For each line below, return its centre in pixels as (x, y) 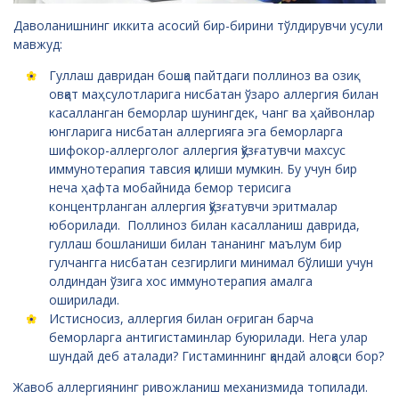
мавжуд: (38, 44)
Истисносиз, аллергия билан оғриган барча (181, 318)
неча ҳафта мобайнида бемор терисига (170, 187)
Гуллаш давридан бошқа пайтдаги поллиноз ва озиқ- (204, 75)
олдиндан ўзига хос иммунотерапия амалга (181, 281)
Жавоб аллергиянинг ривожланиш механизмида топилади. (191, 387)
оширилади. (84, 299)
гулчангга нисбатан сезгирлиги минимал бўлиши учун (211, 262)
